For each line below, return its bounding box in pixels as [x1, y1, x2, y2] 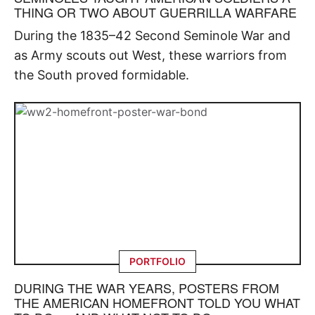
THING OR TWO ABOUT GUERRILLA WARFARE [14, 3, 297, 22]
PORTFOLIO [129, 255, 186, 267]
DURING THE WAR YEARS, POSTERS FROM [14, 278, 279, 297]
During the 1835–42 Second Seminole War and [14, 28, 290, 44]
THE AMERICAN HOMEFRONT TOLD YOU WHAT [14, 292, 300, 311]
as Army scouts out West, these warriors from [14, 48, 287, 63]
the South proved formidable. [14, 67, 189, 83]
